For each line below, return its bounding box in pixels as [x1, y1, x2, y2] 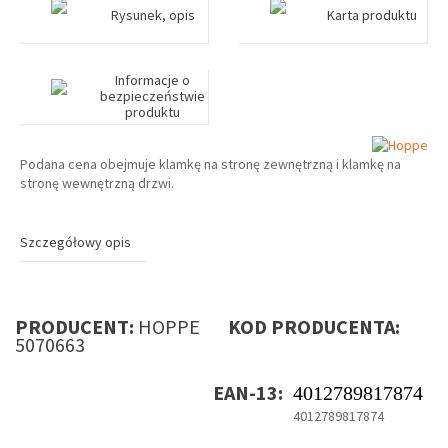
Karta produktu [326, 6, 417, 24]
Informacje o [115, 71, 191, 89]
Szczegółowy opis [20, 233, 131, 252]
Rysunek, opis [110, 6, 195, 24]
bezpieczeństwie [100, 87, 206, 105]
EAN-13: [213, 380, 283, 406]
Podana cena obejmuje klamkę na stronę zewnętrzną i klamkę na [20, 155, 401, 174]
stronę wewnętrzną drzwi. [20, 174, 174, 193]
